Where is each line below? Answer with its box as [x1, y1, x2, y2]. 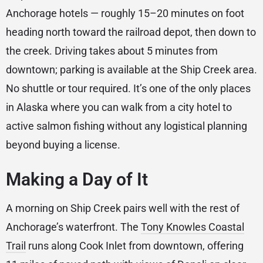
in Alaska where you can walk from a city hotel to [6, 101, 232, 114]
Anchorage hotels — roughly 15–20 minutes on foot [6, 7, 244, 20]
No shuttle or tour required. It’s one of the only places [6, 82, 251, 95]
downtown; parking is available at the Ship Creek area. [6, 63, 257, 76]
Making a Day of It [6, 169, 148, 190]
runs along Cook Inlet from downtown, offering [26, 240, 244, 252]
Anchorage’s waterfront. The [6, 221, 141, 234]
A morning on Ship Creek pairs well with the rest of [6, 202, 240, 215]
